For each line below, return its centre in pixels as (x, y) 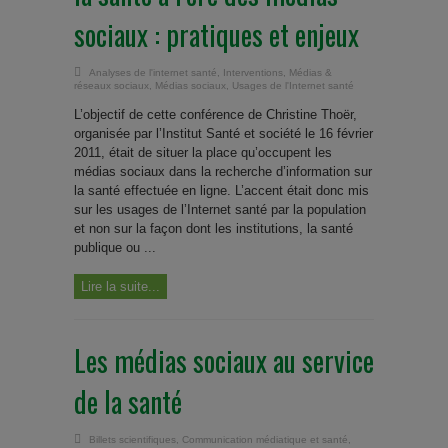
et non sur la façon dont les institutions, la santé (213, 228)
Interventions (253, 72)
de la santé (128, 401)
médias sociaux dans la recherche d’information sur (223, 171)
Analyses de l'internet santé (153, 72)
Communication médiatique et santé (265, 439)
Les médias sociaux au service (224, 360)
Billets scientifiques (132, 439)
